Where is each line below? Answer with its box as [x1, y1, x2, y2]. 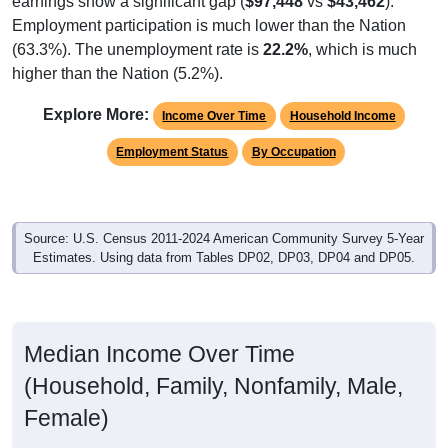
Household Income [289, 87, 396, 102]
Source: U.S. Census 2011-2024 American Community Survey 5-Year [24, 209, 424, 225]
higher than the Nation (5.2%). [12, 43, 223, 61]
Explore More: [42, 84, 149, 102]
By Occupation [251, 123, 336, 138]
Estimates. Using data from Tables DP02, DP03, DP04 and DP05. [33, 228, 415, 244]
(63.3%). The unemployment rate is [12, 19, 263, 37]
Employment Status [116, 123, 229, 138]
